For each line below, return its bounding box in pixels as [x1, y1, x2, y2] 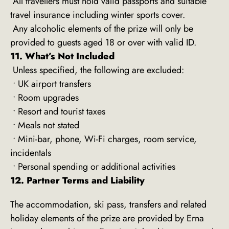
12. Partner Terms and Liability [10, 174, 145, 188]
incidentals [10, 146, 51, 160]
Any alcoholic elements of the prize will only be [10, 22, 193, 36]
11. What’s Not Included [10, 50, 114, 63]
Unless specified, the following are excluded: [10, 63, 184, 77]
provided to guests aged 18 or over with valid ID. [10, 36, 196, 50]
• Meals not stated [10, 119, 79, 132]
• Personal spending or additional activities [10, 160, 175, 174]
